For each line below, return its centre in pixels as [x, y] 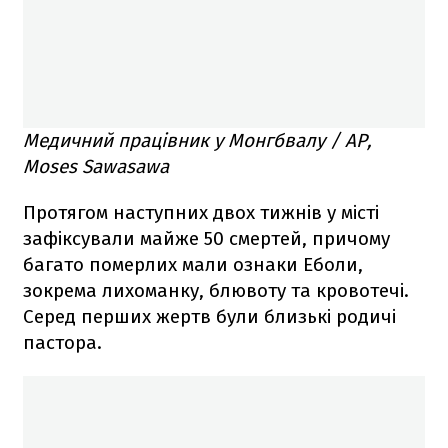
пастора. [62, 342]
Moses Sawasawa [96, 166]
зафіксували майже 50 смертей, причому [206, 238]
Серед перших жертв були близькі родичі [209, 316]
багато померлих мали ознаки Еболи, [193, 264]
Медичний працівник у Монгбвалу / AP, [197, 140]
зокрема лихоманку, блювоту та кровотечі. [216, 290]
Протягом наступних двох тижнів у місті [201, 212]
